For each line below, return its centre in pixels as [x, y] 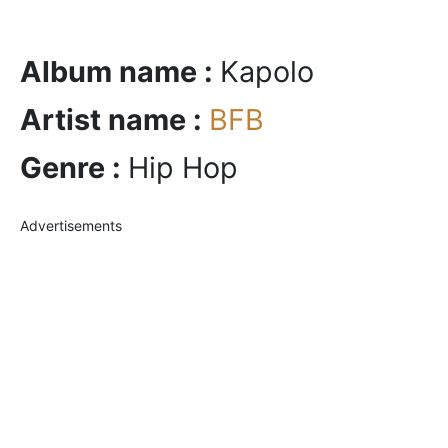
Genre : [74, 167]
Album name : [120, 71]
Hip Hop [183, 167]
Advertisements [71, 225]
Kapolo [267, 71]
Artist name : [114, 119]
